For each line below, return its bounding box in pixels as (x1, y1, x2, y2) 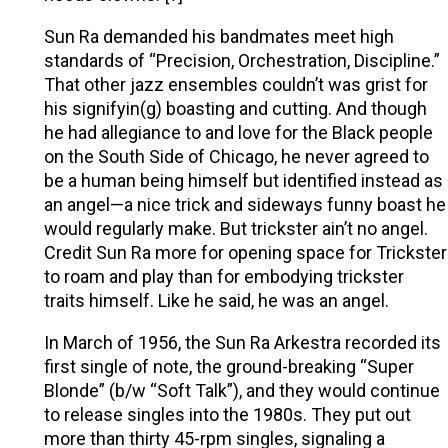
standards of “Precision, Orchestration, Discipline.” (43, 50, 440, 72)
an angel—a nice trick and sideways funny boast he (43, 194, 446, 216)
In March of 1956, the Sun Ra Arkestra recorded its (43, 332, 441, 354)
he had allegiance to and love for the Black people (43, 122, 433, 144)
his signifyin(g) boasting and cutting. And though (43, 98, 427, 120)
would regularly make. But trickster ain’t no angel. (43, 218, 428, 240)
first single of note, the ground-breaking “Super (43, 356, 414, 378)
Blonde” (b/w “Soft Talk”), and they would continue (43, 380, 440, 402)
